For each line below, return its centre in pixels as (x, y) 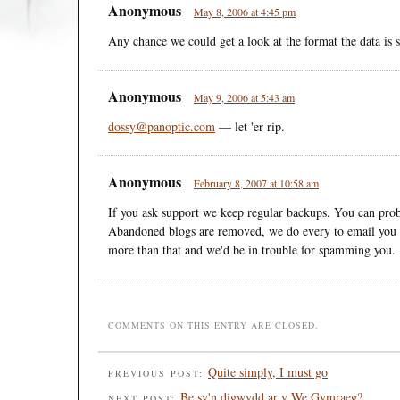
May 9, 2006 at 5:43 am (244, 97)
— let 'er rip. (250, 126)
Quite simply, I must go (268, 371)
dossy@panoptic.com (162, 126)
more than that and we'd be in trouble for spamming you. (252, 249)
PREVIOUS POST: (158, 373)
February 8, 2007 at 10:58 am (256, 183)
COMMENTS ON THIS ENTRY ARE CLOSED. (213, 325)
